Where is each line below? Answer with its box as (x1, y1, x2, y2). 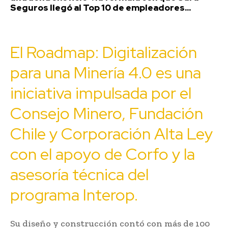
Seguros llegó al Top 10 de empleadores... (10, 2, 191, 13)
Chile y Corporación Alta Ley (10, 122, 213, 145)
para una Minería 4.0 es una (10, 61, 201, 83)
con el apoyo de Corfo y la (10, 142, 195, 165)
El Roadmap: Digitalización (10, 41, 197, 63)
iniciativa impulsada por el (10, 81, 191, 104)
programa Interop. (10, 183, 138, 206)
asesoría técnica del (10, 163, 149, 185)
